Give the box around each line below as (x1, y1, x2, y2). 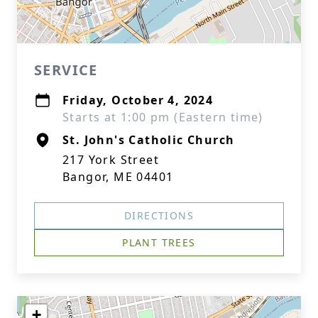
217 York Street (62, 152, 159, 168)
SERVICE (34, 60, 98, 79)
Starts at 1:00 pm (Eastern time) (62, 109, 263, 125)
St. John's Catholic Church (62, 132, 235, 148)
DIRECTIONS (124, 209, 194, 222)
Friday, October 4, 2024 (62, 92, 214, 108)
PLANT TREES (122, 236, 196, 249)
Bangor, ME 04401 (62, 169, 174, 185)
